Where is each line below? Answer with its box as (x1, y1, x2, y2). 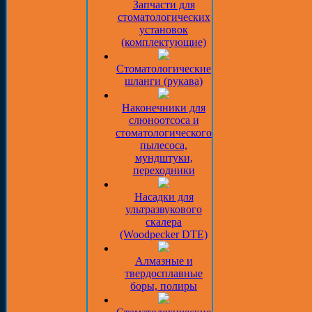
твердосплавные (125, 267, 203, 279)
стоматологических (117, 11, 210, 23)
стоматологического (116, 127, 212, 139)
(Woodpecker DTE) (120, 228, 208, 240)
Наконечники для (122, 102, 205, 114)
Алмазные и (134, 255, 193, 267)
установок (139, 24, 188, 36)
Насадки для (134, 191, 194, 203)
